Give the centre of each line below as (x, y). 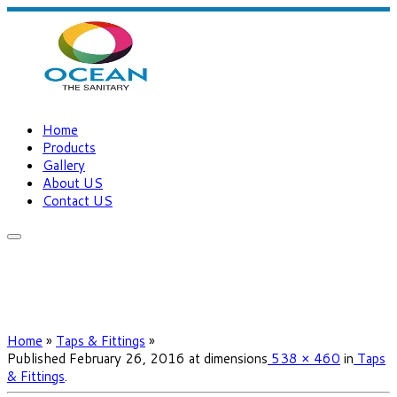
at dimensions (226, 358)
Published (36, 358)
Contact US (78, 200)
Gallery (64, 165)
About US (73, 183)
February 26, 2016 (127, 358)
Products (69, 147)
